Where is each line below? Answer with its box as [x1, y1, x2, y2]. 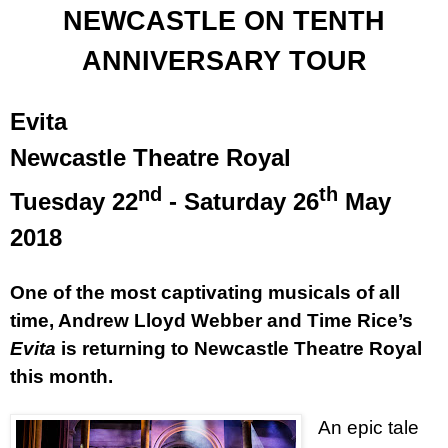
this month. [10, 365, 113, 387]
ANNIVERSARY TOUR [81, 45, 367, 76]
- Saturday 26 [162, 187, 319, 215]
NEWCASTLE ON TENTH [63, 5, 385, 36]
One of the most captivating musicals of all [10, 281, 400, 303]
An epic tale [317, 416, 419, 438]
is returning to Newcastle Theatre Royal [56, 337, 422, 359]
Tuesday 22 [10, 187, 138, 215]
